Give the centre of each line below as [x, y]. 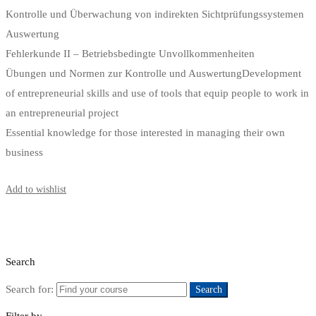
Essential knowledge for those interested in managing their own [145, 132]
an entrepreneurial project [62, 113]
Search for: [30, 289]
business [24, 152]
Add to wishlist [36, 189]
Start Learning [35, 171]
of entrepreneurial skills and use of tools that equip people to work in [157, 93]
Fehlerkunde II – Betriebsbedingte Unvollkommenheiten [130, 53]
